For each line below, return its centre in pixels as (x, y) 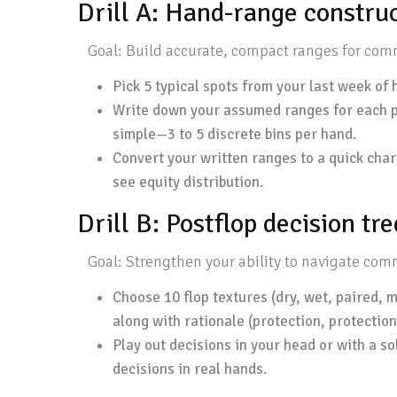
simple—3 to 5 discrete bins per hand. (234, 134)
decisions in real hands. (190, 369)
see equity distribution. (188, 182)
